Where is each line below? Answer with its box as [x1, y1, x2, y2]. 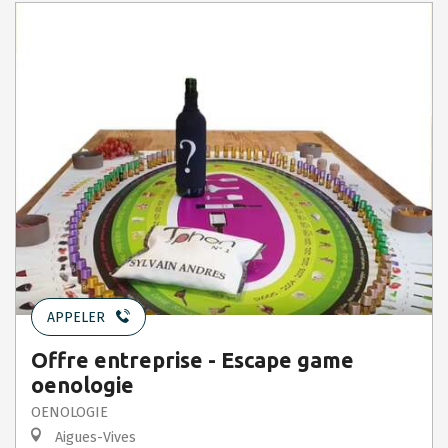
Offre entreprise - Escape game [31, 347, 354, 372]
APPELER [47, 308, 105, 326]
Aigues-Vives [51, 428, 136, 446]
